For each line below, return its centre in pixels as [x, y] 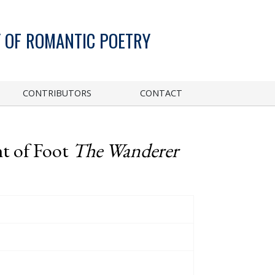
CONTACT [161, 93]
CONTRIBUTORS [57, 93]
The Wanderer [126, 150]
